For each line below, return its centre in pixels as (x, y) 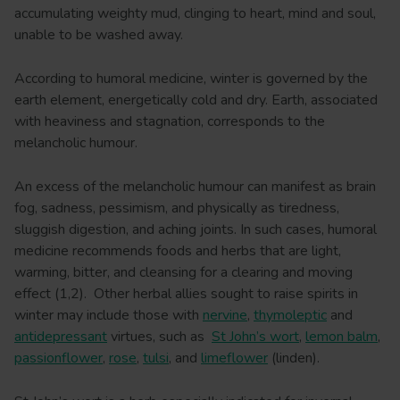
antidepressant (61, 337)
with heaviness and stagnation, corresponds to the (170, 122)
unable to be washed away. (100, 35)
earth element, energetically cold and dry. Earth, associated (196, 100)
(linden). (294, 358)
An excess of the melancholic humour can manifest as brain (195, 187)
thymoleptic (290, 316)
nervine (225, 316)
